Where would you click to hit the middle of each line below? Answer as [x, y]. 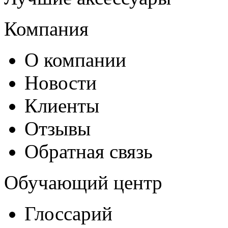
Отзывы [58, 129]
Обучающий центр [83, 183]
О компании [75, 60]
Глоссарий [68, 214]
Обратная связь [89, 152]
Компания [46, 29]
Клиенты [62, 106]
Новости [61, 83]
